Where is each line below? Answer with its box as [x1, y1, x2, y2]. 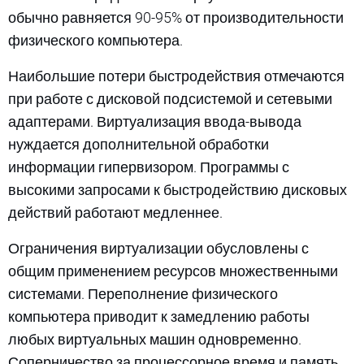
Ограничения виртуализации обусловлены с [8, 239, 309, 257]
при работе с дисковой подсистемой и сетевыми [8, 89, 332, 107]
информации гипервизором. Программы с [8, 158, 289, 175]
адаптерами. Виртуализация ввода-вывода [8, 112, 301, 130]
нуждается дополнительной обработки [8, 135, 269, 153]
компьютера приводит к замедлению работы [8, 307, 310, 325]
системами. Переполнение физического [8, 284, 278, 302]
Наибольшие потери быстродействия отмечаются [8, 67, 344, 84]
